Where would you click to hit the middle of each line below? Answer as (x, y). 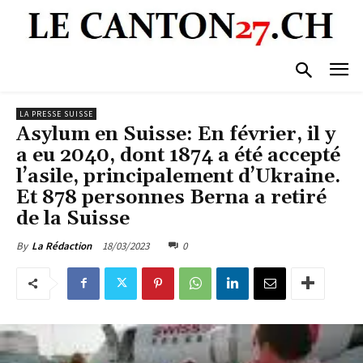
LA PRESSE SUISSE (56, 113)
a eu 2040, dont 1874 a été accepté (178, 155)
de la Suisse (73, 218)
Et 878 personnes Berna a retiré (171, 197)
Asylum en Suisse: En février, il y (176, 134)
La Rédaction (62, 246)
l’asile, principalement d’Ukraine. (178, 176)
